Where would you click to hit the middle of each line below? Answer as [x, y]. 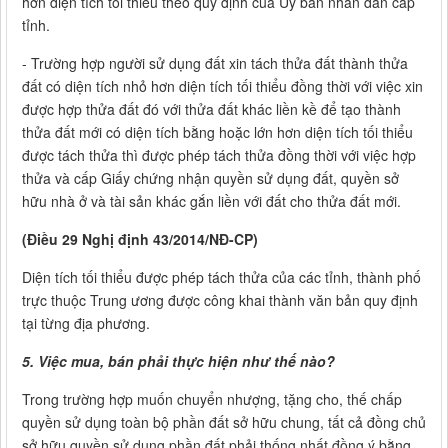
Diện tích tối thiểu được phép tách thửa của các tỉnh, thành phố [221, 277]
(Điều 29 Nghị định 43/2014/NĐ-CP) [140, 239]
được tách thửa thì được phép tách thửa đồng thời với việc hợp [219, 155]
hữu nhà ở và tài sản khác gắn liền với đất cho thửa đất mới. [211, 201]
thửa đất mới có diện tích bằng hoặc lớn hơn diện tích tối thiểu [217, 132]
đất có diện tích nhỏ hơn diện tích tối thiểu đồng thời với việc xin [222, 86]
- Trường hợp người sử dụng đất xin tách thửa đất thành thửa [215, 63]
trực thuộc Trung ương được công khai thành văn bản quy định [220, 300]
